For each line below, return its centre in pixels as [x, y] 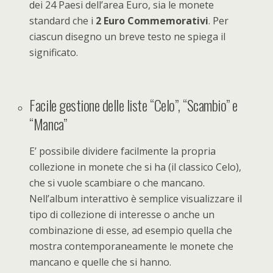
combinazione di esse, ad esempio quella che [131, 230]
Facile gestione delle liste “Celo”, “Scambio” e [133, 105]
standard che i [63, 20]
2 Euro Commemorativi [152, 20]
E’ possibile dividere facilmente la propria [123, 151]
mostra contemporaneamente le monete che [132, 246]
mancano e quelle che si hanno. [101, 262]
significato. [54, 52]
